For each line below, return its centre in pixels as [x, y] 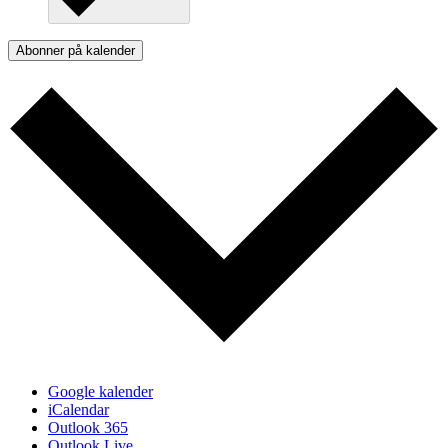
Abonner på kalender [75, 51]
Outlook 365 [88, 428]
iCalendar [78, 410]
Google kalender [100, 392]
